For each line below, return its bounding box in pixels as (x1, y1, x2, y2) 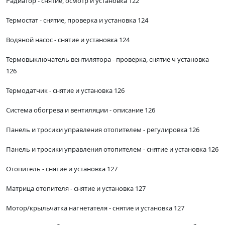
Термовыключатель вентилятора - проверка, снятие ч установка (6, 55, 209, 64)
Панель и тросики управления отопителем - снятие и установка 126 (6, 145, 218, 154)
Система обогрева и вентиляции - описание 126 (6, 105, 155, 115)
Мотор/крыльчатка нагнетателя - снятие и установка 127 (6, 203, 184, 213)
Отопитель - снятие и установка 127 (6, 164, 118, 174)
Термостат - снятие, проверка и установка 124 (6, 16, 148, 25)
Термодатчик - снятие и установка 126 (6, 86, 125, 95)
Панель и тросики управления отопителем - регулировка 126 (6, 125, 199, 135)
